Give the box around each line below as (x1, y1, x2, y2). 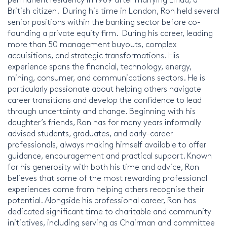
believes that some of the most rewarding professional (8, 172, 207, 183)
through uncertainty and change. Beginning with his (8, 105, 196, 116)
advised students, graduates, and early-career (8, 127, 173, 138)
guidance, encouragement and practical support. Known (8, 149, 212, 161)
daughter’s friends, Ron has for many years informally (8, 116, 201, 127)
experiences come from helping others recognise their (8, 183, 204, 194)
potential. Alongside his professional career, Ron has (8, 194, 196, 205)
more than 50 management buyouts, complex (8, 38, 176, 49)
